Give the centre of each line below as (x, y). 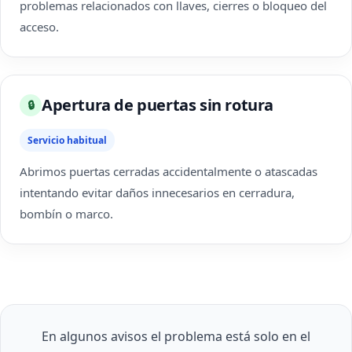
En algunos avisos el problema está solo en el (176, 336)
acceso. (39, 27)
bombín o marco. (66, 214)
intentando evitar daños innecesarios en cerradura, (157, 192)
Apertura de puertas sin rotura (158, 105)
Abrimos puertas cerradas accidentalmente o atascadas (169, 171)
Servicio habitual (67, 140)
